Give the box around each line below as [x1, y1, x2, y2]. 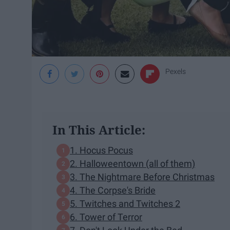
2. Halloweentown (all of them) [70, 158, 195, 169]
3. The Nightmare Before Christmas [70, 171, 215, 183]
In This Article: [52, 121, 145, 138]
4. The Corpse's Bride [70, 185, 156, 196]
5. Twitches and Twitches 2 [70, 198, 180, 209]
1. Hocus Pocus [70, 145, 133, 156]
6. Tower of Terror [70, 212, 142, 223]
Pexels [165, 67, 186, 75]
